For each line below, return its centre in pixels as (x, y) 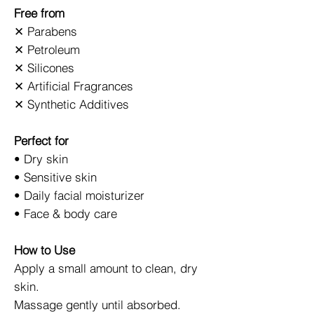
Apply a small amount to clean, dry (106, 268)
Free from (39, 13)
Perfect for (41, 140)
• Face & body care (66, 213)
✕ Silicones (44, 67)
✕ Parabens (46, 31)
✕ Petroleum (47, 49)
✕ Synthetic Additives (71, 104)
